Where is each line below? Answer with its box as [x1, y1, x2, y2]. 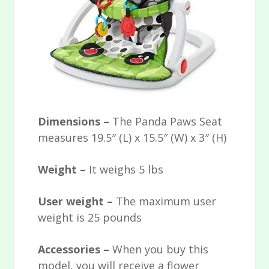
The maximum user [116, 194, 217, 209]
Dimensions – [38, 114, 113, 129]
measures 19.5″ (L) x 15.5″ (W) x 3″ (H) [38, 130, 227, 145]
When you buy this [112, 242, 209, 257]
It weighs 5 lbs [89, 162, 164, 177]
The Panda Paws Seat [112, 114, 223, 129]
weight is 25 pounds [38, 210, 142, 225]
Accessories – [38, 242, 113, 257]
